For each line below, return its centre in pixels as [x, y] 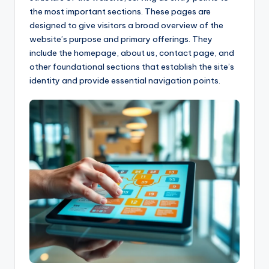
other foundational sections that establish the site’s [132, 66]
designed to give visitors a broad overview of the [126, 25]
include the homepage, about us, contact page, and [132, 53]
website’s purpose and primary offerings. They [121, 39]
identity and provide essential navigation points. [125, 80]
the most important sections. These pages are [120, 11]
